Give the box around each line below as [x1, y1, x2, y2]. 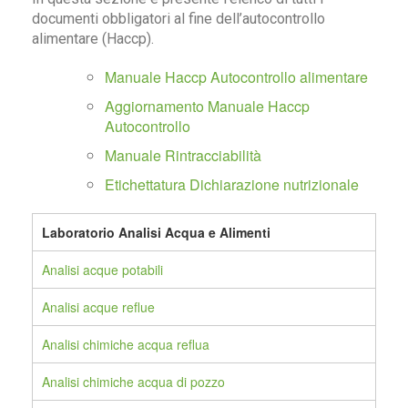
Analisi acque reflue [42, 298, 155, 317]
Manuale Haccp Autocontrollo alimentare [105, 66, 368, 88]
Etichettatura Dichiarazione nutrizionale [105, 174, 359, 196]
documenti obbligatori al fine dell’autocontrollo [32, 10, 325, 28]
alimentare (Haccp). [32, 30, 154, 48]
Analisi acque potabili [42, 260, 163, 280]
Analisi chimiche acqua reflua [42, 335, 209, 354]
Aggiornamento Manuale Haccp [105, 96, 310, 117]
